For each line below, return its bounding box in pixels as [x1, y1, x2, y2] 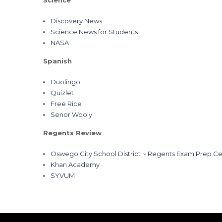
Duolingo [51, 78, 80, 86]
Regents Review [43, 129, 102, 137]
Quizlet [51, 89, 74, 97]
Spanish [43, 57, 72, 65]
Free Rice [51, 100, 82, 108]
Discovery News [51, 17, 102, 25]
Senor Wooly [51, 111, 92, 118]
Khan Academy [51, 161, 100, 168]
